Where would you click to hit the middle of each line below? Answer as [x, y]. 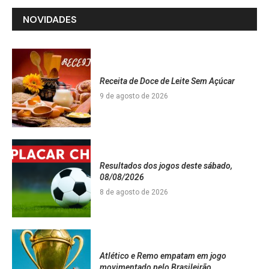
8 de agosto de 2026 [134, 192]
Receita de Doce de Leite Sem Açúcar [167, 81]
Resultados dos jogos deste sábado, [166, 165]
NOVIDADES [50, 20]
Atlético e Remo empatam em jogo [163, 256]
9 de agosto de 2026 [134, 96]
